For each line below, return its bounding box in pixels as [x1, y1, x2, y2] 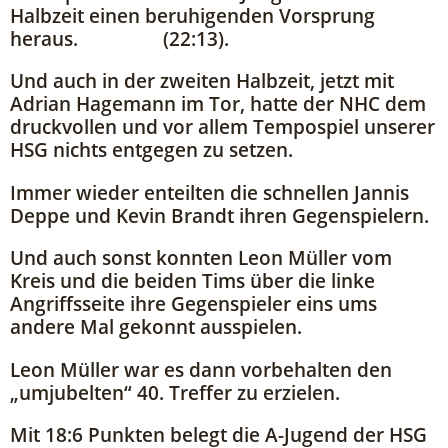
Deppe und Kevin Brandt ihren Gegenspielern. [10, 201, 429, 229]
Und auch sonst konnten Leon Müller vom [10, 244, 392, 272]
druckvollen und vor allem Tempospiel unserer [10, 113, 435, 141]
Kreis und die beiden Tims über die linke [10, 267, 375, 295]
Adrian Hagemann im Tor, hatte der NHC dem [10, 90, 426, 118]
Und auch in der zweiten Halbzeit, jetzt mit [10, 67, 394, 95]
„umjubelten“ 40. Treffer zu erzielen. [10, 378, 340, 406]
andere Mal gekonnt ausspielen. [10, 313, 302, 341]
